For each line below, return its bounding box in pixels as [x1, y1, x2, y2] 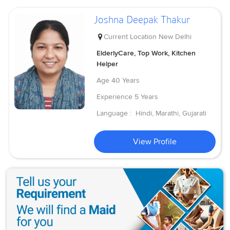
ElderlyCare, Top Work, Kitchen [97, 48, 196, 57]
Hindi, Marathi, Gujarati [136, 108, 207, 118]
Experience [97, 92, 133, 101]
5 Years [135, 92, 159, 101]
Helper [97, 59, 119, 68]
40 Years [111, 75, 140, 85]
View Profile [133, 136, 177, 147]
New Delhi [159, 32, 192, 41]
